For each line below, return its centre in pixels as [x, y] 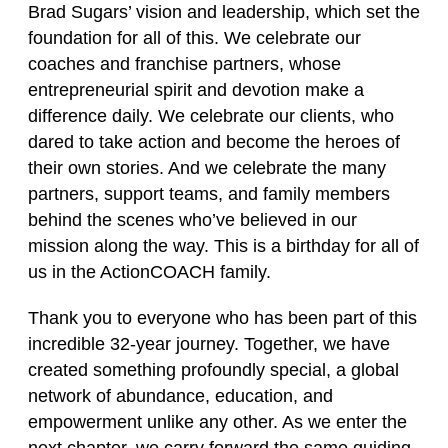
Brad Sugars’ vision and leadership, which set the [224, 12]
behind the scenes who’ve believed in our [192, 220]
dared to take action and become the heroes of [214, 142]
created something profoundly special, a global [213, 370]
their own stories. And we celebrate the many [207, 168]
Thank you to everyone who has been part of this [222, 318]
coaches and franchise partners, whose [184, 64]
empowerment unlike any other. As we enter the [217, 422]
